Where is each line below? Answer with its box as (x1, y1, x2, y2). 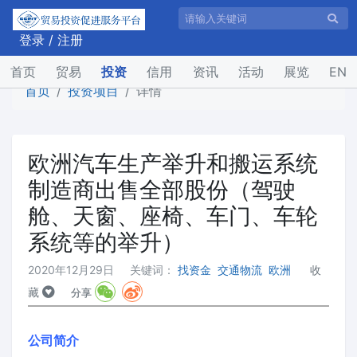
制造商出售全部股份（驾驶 (28, 176, 296, 203)
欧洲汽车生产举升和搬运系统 (28, 150, 318, 177)
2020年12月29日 (28, 263, 114, 277)
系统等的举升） (28, 229, 184, 256)
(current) (34, 63, 88, 80)
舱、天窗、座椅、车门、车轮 (28, 202, 318, 229)
